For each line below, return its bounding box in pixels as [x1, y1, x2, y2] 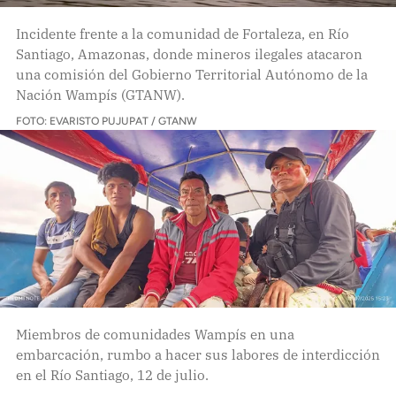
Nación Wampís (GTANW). [15, 84, 185, 104]
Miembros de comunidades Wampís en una [15, 324, 294, 344]
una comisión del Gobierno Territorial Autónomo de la [15, 64, 368, 84]
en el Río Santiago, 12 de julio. [15, 364, 209, 385]
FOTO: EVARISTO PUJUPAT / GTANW [15, 114, 197, 127]
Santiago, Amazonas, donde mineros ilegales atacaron [15, 43, 362, 64]
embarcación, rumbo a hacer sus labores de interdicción [15, 344, 380, 364]
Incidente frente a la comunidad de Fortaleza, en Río [15, 23, 349, 43]
